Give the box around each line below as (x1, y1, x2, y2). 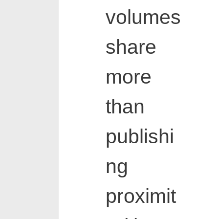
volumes (105, 6, 181, 29)
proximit (105, 185, 176, 208)
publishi (105, 125, 174, 148)
